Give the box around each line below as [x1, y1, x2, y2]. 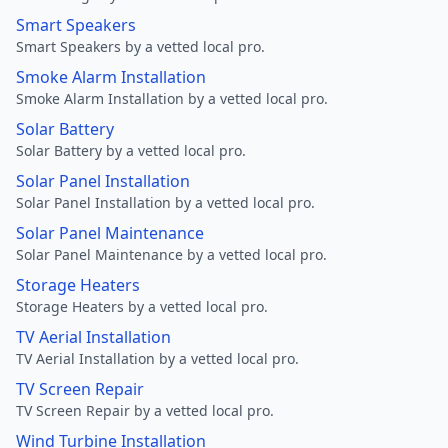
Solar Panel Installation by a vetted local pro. [16, 193, 315, 212]
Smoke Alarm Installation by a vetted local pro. [16, 89, 328, 108]
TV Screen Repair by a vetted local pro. [16, 401, 274, 420]
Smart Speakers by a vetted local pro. [16, 37, 265, 56]
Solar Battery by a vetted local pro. [16, 141, 246, 160]
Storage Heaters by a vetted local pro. [16, 297, 268, 316]
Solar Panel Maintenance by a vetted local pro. [16, 245, 327, 264]
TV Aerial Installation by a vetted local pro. [16, 349, 299, 368]
